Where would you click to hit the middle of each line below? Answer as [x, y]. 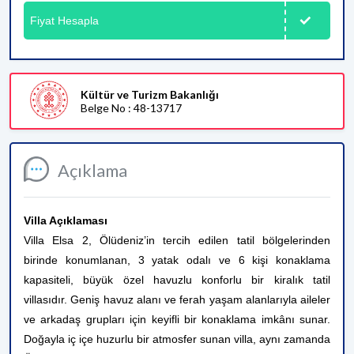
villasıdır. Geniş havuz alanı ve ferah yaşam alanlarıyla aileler [177, 299]
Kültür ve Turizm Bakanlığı [150, 94]
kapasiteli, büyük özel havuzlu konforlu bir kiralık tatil [177, 280]
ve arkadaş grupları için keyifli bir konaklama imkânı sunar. [177, 319]
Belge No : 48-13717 [131, 108]
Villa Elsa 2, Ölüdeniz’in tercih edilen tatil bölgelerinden [177, 240]
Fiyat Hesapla [64, 20]
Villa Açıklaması [66, 220]
